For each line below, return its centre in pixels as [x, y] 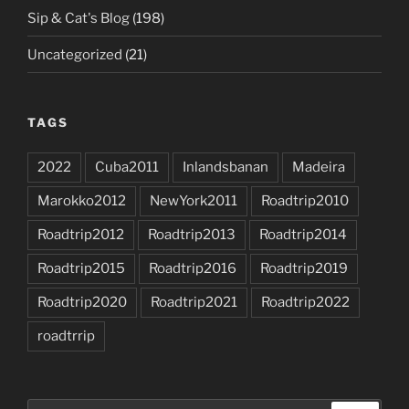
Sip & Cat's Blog [79, 18]
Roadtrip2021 [194, 302]
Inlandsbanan [225, 167]
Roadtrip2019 [304, 268]
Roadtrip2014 [303, 234]
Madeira [319, 167]
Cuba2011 [127, 167]
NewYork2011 [194, 200]
